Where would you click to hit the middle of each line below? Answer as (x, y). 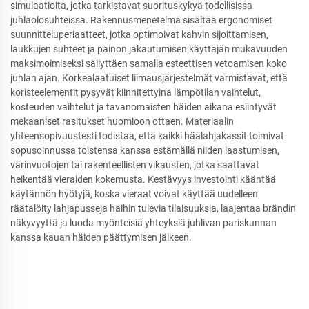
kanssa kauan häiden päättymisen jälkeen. (101, 237)
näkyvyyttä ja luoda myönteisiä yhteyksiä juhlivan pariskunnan (143, 222)
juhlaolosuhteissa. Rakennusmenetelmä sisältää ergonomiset (141, 20)
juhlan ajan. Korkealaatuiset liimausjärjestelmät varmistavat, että (149, 78)
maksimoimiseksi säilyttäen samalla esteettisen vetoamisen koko (149, 63)
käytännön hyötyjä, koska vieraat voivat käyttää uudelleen (134, 193)
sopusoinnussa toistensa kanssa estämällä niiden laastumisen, (145, 150)
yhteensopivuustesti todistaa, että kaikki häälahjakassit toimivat (147, 136)
